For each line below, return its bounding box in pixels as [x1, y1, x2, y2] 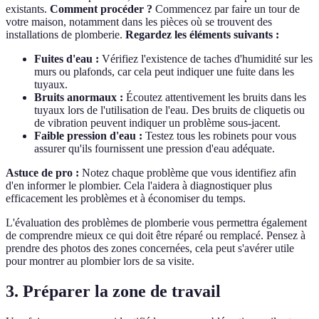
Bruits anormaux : [34, 91, 123, 104]
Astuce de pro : [6, 167, 79, 179]
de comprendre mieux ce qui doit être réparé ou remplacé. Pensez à [6, 229, 305, 242]
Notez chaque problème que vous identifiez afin [79, 167, 296, 179]
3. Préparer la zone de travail [6, 282, 221, 301]
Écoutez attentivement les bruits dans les [123, 91, 306, 104]
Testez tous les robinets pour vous [142, 130, 296, 142]
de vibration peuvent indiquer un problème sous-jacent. [34, 117, 281, 130]
